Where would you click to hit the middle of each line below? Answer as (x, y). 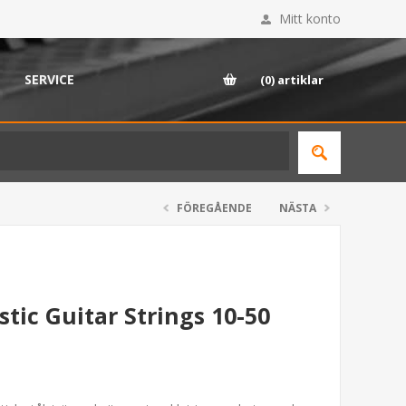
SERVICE (49, 79)
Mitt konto (310, 19)
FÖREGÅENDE (214, 208)
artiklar (300, 80)
